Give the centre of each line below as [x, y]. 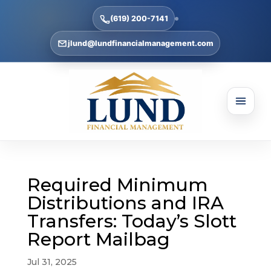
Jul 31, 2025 [52, 262]
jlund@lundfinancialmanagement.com [141, 43]
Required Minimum [117, 184]
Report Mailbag [98, 239]
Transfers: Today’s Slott [132, 221]
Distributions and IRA [125, 203]
